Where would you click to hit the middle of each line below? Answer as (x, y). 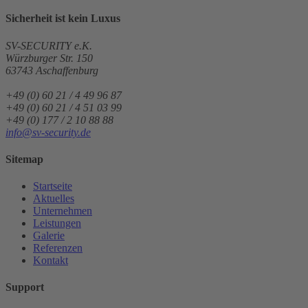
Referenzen (58, 248)
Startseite (53, 186)
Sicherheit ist (37, 19)
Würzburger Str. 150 (49, 58)
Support (25, 287)
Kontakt (51, 261)
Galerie (49, 236)
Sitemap (24, 159)
